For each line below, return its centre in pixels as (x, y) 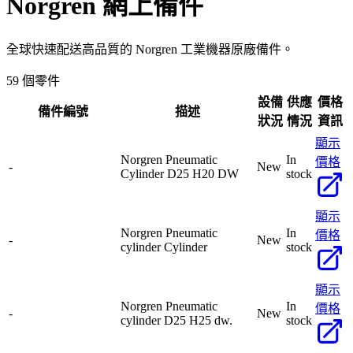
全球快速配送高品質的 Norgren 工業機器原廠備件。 (150, 49)
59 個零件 (33, 80)
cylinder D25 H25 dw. (176, 320)
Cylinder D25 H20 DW (180, 173)
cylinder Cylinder (164, 247)
